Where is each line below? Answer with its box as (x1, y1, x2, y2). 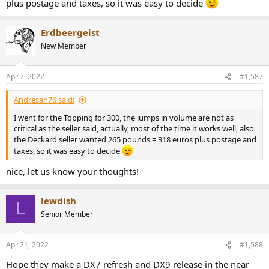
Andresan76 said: (14, 94, 74, 106)
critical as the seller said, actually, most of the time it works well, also (14, 123, 254, 134)
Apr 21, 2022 (6, 240, 49, 250)
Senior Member (41, 208, 93, 219)
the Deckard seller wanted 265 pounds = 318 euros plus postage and (14, 134, 256, 145)
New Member (41, 40, 86, 51)
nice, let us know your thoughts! (6, 165, 139, 177)
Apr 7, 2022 (6, 71, 44, 82)
